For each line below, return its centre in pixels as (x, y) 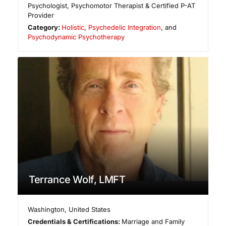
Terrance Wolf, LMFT (77, 179)
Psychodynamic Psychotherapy (76, 37)
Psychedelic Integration (125, 27)
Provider (41, 15)
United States (90, 209)
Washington (46, 209)
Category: (45, 27)
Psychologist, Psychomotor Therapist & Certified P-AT (111, 6)
